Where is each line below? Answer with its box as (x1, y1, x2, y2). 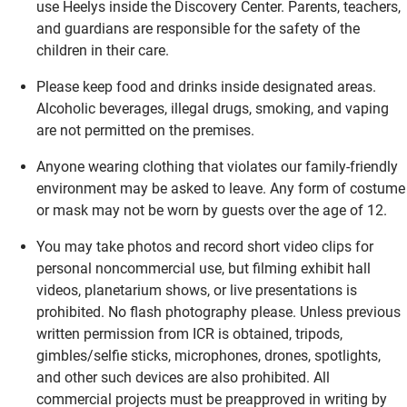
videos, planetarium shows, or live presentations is (36, 281, 357, 299)
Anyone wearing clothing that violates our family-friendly (36, 157, 398, 175)
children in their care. (36, 41, 169, 59)
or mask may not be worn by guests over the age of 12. (36, 201, 387, 219)
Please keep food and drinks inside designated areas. (36, 77, 376, 95)
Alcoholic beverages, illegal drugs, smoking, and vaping (36, 99, 389, 117)
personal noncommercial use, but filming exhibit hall (36, 259, 371, 277)
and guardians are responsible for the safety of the (36, 19, 360, 37)
